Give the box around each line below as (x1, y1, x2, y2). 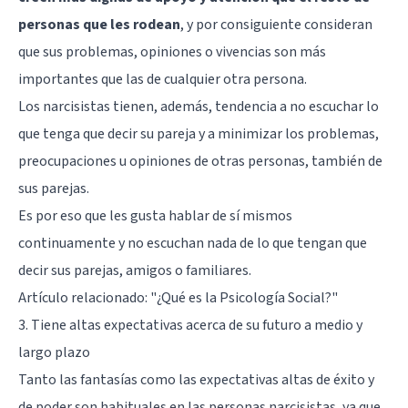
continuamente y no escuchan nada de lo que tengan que (18, 232, 367, 253)
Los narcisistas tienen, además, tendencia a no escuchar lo (18, 96, 379, 117)
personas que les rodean (18, 14, 180, 35)
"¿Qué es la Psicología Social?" (150, 287, 338, 308)
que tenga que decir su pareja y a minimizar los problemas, (18, 123, 379, 144)
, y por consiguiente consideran (180, 14, 372, 35)
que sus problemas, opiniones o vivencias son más (18, 41, 326, 62)
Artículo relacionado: (18, 287, 150, 308)
